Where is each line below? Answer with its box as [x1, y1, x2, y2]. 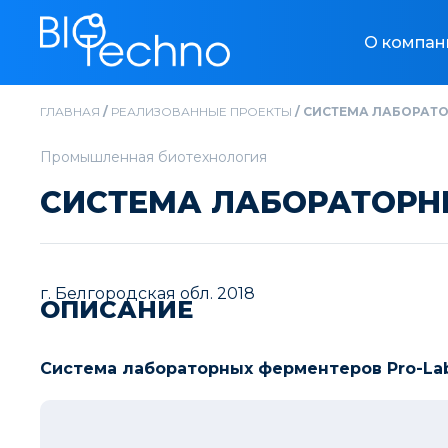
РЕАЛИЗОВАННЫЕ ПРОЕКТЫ [111, 104, 292, 119]
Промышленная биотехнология [40, 148, 267, 166]
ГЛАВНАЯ [40, 104, 100, 119]
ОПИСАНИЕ [40, 295, 193, 324]
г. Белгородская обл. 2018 [40, 284, 255, 303]
